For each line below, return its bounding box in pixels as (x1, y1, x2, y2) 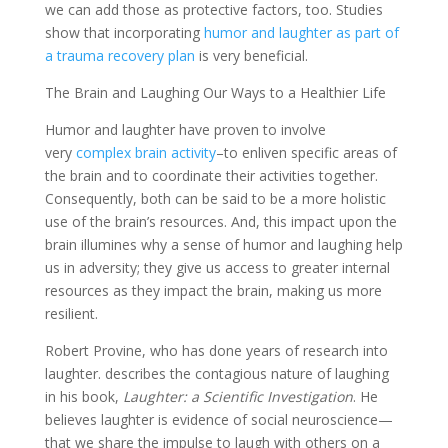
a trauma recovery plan (44, 45, 195, 65)
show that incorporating (44, 22, 204, 42)
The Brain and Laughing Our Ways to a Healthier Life (44, 82, 386, 102)
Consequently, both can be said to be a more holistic (44, 188, 386, 208)
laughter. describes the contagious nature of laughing (44, 363, 389, 383)
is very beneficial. (194, 45, 308, 65)
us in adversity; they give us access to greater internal (44, 257, 390, 277)
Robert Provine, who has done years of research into (44, 340, 388, 360)
